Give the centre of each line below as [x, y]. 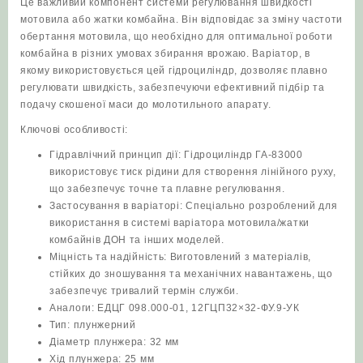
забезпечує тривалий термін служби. [144, 291]
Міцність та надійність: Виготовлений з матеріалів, [181, 257]
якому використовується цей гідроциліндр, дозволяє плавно [174, 71]
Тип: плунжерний [93, 325]
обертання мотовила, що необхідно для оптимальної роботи [177, 37]
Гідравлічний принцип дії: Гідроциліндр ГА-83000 [176, 155]
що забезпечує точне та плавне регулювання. [167, 189]
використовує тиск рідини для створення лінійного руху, [193, 172]
